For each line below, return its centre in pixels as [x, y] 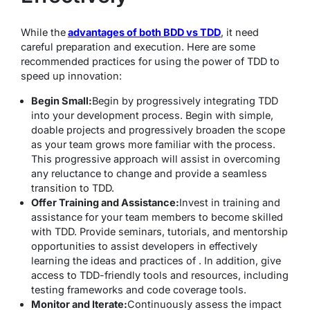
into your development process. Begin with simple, [152, 115]
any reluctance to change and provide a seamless [149, 173]
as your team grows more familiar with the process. [153, 144]
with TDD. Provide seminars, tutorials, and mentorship [159, 231]
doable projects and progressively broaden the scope [158, 129]
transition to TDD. [73, 188]
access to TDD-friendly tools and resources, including [160, 275]
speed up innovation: [71, 75]
